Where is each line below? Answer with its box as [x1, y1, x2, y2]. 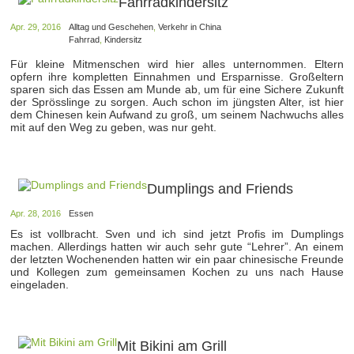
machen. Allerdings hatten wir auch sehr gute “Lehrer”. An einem [10, 239, 344, 253]
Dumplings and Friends [147, 180, 294, 197]
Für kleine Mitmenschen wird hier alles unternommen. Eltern [10, 58, 344, 70]
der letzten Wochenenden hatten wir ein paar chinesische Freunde [10, 252, 344, 265]
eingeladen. [10, 277, 70, 291]
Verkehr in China [158, 22, 222, 32]
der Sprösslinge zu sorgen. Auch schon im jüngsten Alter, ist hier [10, 96, 344, 108]
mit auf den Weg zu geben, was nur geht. [10, 121, 217, 134]
